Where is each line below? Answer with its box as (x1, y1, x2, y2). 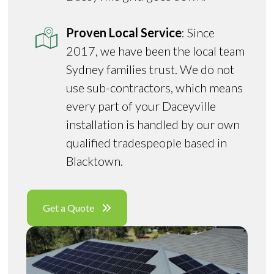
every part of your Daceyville (66, 98, 217, 113)
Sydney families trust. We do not (66, 61, 235, 76)
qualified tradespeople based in (66, 135, 228, 150)
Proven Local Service (66, 24, 182, 40)
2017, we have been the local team (66, 43, 245, 58)
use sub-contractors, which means (66, 80, 243, 95)
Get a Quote (43, 201, 95, 213)
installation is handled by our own (66, 116, 240, 131)
